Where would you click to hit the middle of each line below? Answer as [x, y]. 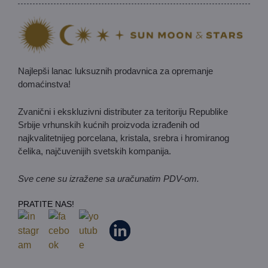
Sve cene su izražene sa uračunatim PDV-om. [109, 179]
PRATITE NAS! [46, 204]
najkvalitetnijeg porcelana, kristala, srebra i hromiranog [124, 138]
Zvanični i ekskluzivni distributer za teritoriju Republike [123, 112]
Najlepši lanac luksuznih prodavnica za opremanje [115, 71]
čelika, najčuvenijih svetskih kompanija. [95, 151]
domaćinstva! [44, 84]
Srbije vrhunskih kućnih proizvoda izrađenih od [109, 125]
